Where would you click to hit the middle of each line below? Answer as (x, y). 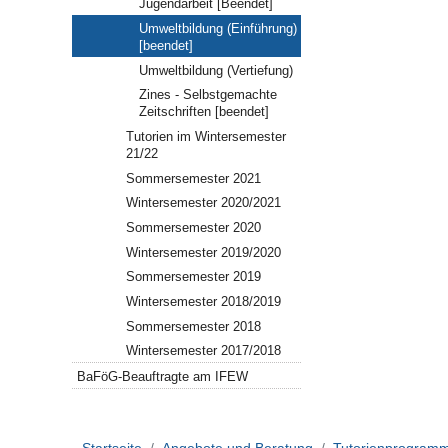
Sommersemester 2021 (193, 178)
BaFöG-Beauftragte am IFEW (163, 377)
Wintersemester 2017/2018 (203, 351)
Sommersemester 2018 (193, 326)
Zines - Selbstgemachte (207, 95)
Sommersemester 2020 (193, 227)
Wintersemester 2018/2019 (203, 301)
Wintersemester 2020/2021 (203, 203)
